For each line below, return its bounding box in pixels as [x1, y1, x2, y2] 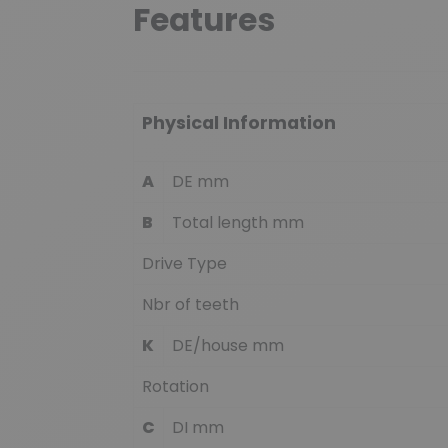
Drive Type [142, 252, 227, 276]
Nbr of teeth [142, 293, 239, 317]
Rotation [142, 375, 209, 399]
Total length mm [172, 211, 304, 235]
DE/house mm [172, 334, 284, 358]
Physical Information [142, 110, 336, 136]
